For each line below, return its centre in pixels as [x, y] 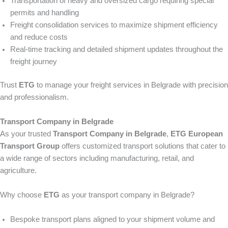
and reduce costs [39, 37]
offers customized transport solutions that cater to [142, 146]
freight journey [34, 61]
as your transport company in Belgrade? [127, 195]
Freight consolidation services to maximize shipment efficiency [114, 25]
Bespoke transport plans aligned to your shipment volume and [112, 219]
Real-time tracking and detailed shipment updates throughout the [117, 49]
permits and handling [45, 12]
